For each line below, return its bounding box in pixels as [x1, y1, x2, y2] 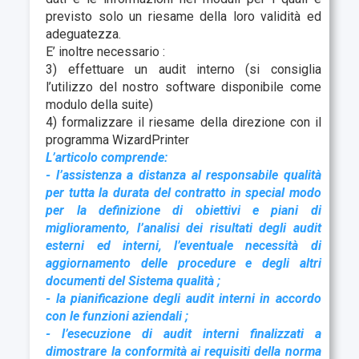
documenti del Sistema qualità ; [46, 272, 221, 288]
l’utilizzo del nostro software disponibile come [46, 79, 321, 95]
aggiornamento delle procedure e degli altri [46, 255, 321, 271]
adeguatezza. [46, 26, 122, 42]
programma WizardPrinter [46, 131, 190, 147]
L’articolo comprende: [46, 149, 168, 165]
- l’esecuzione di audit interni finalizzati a [46, 325, 321, 341]
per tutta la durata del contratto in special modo [46, 184, 321, 200]
